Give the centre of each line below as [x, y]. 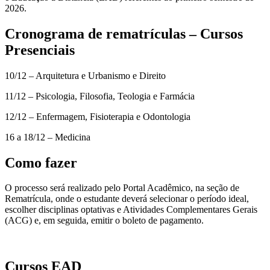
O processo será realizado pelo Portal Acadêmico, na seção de [122, 188]
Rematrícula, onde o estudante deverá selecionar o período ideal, [127, 199]
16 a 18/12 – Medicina [48, 137]
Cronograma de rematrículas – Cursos [124, 33]
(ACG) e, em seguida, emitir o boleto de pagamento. [107, 221]
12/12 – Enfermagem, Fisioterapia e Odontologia [98, 116]
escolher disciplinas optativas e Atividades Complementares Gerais [131, 210]
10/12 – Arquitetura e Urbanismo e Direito [85, 75]
